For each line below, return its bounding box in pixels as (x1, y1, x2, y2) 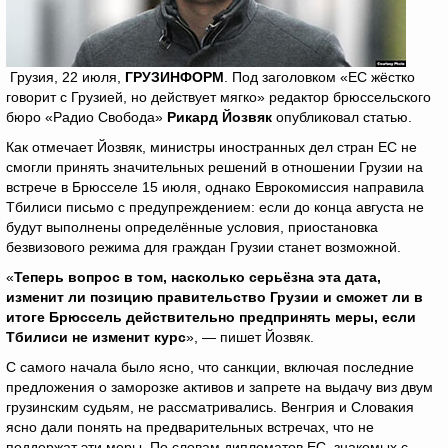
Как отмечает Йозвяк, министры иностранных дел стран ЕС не (6, 139, 417, 155)
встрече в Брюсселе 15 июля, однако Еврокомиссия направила (6, 179, 424, 195)
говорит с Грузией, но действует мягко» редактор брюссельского (6, 89, 431, 105)
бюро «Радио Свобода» (6, 109, 167, 125)
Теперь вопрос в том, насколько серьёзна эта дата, (14, 269, 381, 285)
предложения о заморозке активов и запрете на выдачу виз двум (6, 379, 433, 395)
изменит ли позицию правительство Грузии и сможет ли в (6, 289, 423, 305)
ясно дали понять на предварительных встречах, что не (6, 419, 374, 435)
